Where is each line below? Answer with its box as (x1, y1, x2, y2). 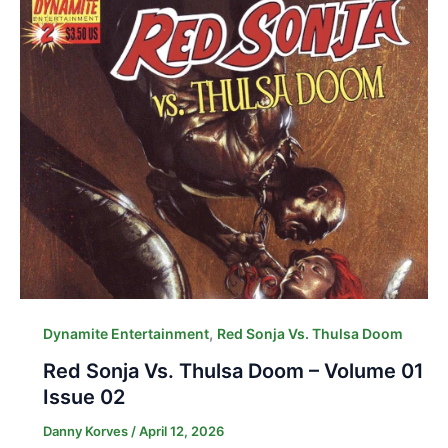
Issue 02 (42, 385, 125, 409)
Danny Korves (42, 423, 131, 439)
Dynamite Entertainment (42, 325, 209, 342)
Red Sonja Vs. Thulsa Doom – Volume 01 (42, 359, 424, 383)
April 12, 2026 (138, 423, 224, 439)
